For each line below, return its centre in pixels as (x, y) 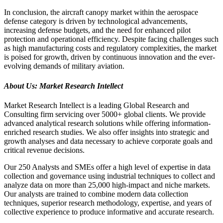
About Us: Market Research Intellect (63, 86)
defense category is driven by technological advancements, (96, 21)
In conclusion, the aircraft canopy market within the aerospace (101, 12)
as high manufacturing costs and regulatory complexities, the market (110, 48)
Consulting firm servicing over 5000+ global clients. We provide (105, 114)
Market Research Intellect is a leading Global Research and (97, 105)
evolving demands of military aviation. (64, 66)
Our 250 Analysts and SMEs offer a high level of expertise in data (107, 167)
